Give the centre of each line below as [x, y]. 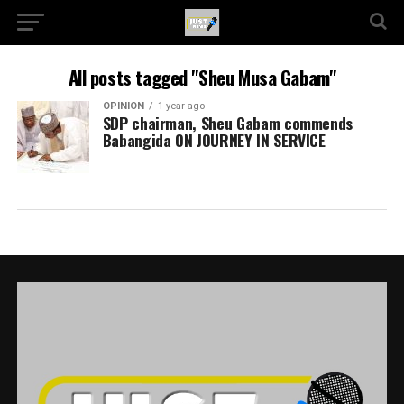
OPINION [123, 106]
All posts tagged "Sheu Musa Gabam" [202, 77]
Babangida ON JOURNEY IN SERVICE [214, 140]
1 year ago [181, 106]
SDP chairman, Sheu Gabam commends [228, 123]
